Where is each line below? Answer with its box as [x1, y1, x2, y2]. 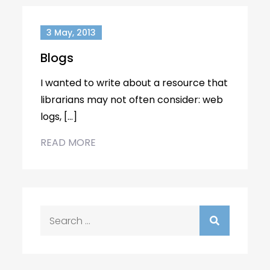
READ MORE [40, 136, 96, 149]
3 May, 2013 [46, 27, 96, 39]
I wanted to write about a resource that [40, 76, 228, 90]
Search [40, 206, 74, 220]
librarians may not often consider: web [40, 93, 224, 107]
